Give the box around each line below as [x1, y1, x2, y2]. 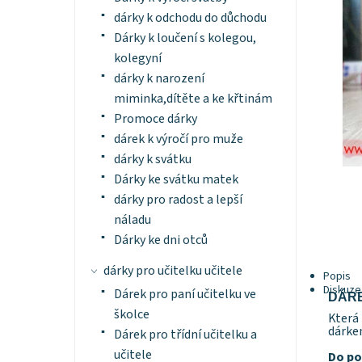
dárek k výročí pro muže [113, 130, 243, 149]
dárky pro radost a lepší [113, 191, 242, 209]
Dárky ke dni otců [113, 231, 208, 250]
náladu [113, 211, 151, 229]
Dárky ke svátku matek [113, 170, 238, 189]
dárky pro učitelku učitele [103, 262, 242, 280]
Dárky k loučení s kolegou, [113, 29, 256, 48]
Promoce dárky [113, 110, 197, 128]
